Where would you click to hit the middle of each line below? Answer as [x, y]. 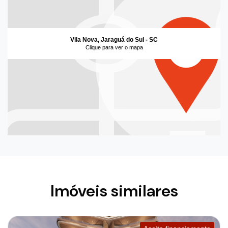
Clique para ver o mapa [114, 47]
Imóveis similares [114, 191]
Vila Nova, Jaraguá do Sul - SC [114, 39]
